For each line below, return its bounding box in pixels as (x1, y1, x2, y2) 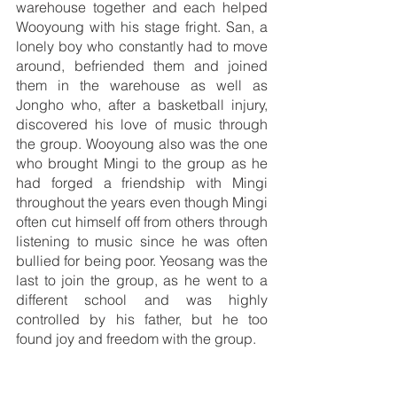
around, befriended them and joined (16, 57, 268, 75)
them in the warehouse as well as (16, 76, 268, 95)
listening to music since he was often (16, 232, 268, 251)
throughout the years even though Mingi (16, 193, 268, 212)
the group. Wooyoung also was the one (16, 135, 268, 153)
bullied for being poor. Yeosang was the (16, 252, 268, 270)
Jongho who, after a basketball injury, (16, 96, 268, 114)
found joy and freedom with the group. (16, 330, 256, 348)
